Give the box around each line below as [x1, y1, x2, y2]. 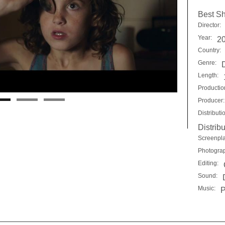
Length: [198, 72, 218, 79]
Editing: [198, 160, 218, 167]
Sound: [198, 172, 217, 179]
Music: [198, 185, 215, 192]
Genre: [198, 59, 216, 66]
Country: [198, 47, 221, 54]
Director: [198, 22, 221, 29]
